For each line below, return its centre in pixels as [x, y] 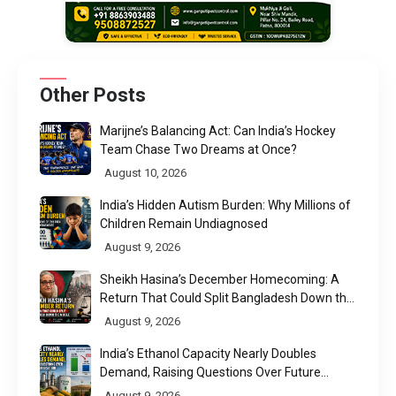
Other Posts [93, 95]
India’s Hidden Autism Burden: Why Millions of [226, 205]
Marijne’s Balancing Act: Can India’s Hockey [218, 130]
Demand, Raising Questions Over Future [211, 372]
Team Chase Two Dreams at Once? [199, 149]
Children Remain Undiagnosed [184, 223]
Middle [119, 316]
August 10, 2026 [146, 172]
